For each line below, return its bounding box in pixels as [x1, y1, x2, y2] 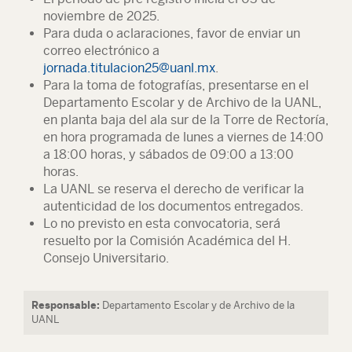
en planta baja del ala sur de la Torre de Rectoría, [43, 112, 328, 127]
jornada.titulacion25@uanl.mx [43, 60, 215, 75]
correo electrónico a [43, 43, 159, 58]
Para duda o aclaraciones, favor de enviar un [43, 26, 300, 41]
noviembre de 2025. [43, 9, 159, 24]
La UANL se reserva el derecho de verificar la [43, 181, 304, 196]
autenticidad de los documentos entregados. [43, 199, 303, 214]
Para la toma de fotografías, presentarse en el [43, 78, 309, 93]
